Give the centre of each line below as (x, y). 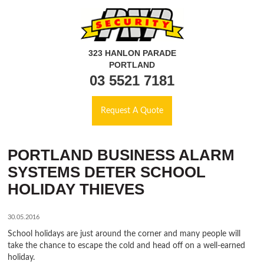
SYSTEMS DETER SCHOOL (107, 172)
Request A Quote (132, 110)
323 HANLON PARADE (132, 53)
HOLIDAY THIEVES (76, 189)
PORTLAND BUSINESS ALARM (121, 155)
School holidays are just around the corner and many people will (124, 234)
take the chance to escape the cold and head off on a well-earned (127, 246)
